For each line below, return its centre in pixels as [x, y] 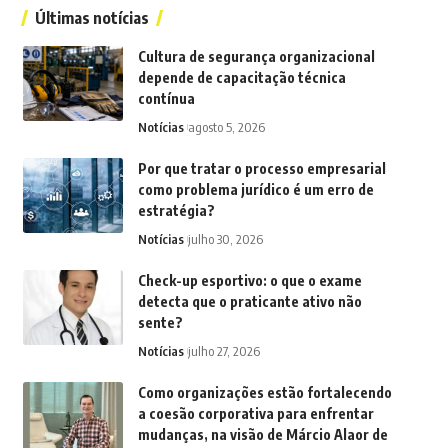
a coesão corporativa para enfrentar [255, 413]
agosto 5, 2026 [226, 126]
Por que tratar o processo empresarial [261, 168]
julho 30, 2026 [225, 238]
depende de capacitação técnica [241, 77]
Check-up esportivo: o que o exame [249, 280]
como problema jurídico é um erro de [255, 189]
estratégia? [176, 210]
